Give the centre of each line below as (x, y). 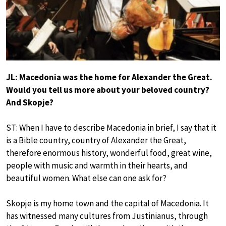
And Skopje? (30, 103)
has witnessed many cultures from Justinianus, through (107, 216)
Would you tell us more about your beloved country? (108, 90)
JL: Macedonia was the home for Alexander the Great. (109, 77)
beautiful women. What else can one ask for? (86, 178)
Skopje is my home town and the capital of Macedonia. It (107, 204)
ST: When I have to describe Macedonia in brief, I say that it (111, 128)
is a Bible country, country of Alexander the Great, (96, 140)
